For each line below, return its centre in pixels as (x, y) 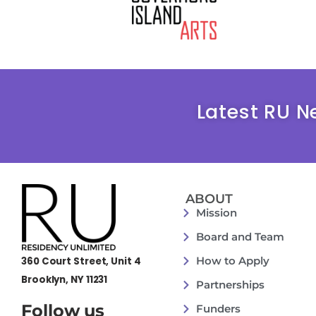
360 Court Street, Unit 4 (81, 262)
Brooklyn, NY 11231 (65, 279)
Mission (216, 212)
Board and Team (240, 236)
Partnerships (230, 284)
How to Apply (232, 260)
